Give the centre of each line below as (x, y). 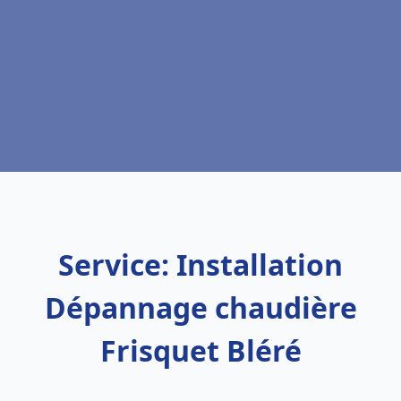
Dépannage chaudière (200, 307)
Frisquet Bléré (200, 350)
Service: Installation (200, 264)
